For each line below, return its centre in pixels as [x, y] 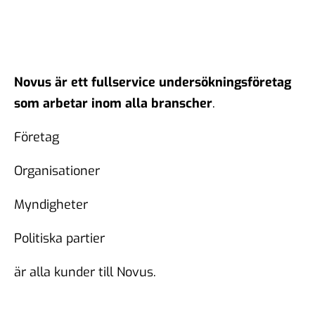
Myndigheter [51, 205]
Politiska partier [59, 239]
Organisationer [57, 171]
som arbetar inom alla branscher [113, 104]
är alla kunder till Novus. [85, 272]
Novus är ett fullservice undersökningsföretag [153, 83]
